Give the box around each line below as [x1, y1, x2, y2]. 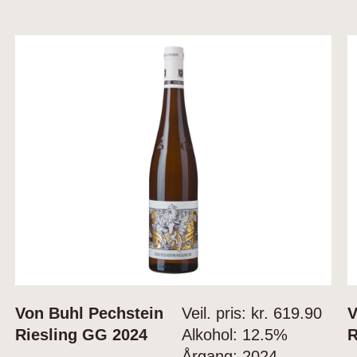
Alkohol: [181, 326, 237, 344]
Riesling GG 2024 [15, 326, 148, 344]
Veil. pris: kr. [181, 304, 269, 323]
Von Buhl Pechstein [15, 304, 164, 323]
